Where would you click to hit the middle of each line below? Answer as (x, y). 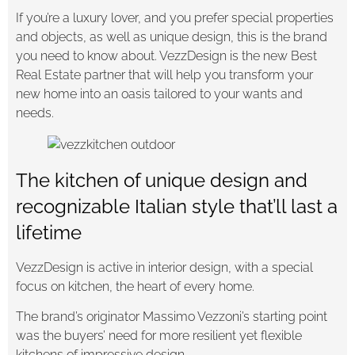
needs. (35, 113)
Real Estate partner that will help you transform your (164, 75)
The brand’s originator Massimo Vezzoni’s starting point (172, 317)
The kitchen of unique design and (162, 181)
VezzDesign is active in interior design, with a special (164, 268)
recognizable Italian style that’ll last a (177, 207)
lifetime (49, 233)
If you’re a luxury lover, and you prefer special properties (175, 18)
